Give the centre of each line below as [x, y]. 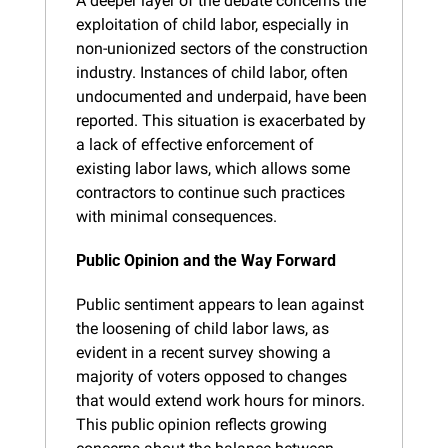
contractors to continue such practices [210, 192]
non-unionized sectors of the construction [222, 48]
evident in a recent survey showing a [203, 352]
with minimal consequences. [176, 216]
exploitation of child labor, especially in [212, 24]
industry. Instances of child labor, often [212, 72]
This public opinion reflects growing [201, 424]
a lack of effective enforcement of [195, 144]
